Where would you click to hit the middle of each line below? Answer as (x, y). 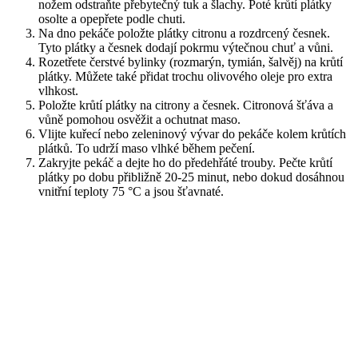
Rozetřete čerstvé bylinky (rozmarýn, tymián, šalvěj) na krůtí (191, 62)
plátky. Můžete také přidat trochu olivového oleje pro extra (185, 76)
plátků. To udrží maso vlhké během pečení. (147, 148)
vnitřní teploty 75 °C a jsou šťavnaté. (131, 191)
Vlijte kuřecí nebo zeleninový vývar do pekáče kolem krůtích (192, 133)
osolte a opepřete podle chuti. (112, 18)
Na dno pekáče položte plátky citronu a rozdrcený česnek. (184, 33)
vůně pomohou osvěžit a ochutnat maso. (139, 119)
